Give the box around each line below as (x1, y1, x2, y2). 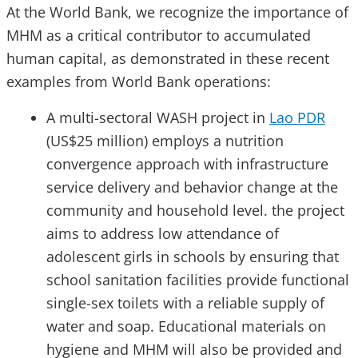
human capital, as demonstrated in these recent (6, 48, 329, 68)
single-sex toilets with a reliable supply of (46, 292, 324, 312)
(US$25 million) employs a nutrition (46, 130, 284, 150)
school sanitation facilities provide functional (46, 269, 349, 289)
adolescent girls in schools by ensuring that (46, 246, 339, 266)
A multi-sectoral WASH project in (46, 107, 269, 127)
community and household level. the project (46, 200, 344, 220)
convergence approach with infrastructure (46, 153, 328, 173)
